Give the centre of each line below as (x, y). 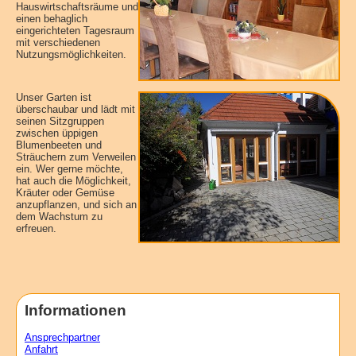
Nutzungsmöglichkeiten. (71, 54)
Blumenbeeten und (59, 145)
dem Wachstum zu (59, 217)
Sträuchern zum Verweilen (76, 157)
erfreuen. (36, 228)
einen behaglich (52, 19)
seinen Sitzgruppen (60, 121)
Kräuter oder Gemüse (65, 193)
